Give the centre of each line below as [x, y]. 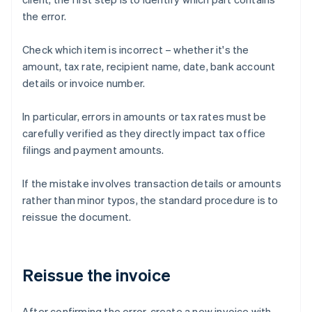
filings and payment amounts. [93, 150]
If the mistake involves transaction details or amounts [152, 184]
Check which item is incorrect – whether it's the [136, 50]
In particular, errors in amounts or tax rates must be [145, 117]
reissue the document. [77, 217]
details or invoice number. [84, 83]
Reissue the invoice [96, 275]
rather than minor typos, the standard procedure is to [150, 200]
